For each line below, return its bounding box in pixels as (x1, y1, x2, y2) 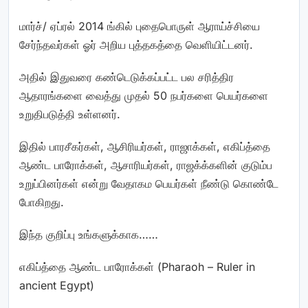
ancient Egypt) (19, 278, 94, 292)
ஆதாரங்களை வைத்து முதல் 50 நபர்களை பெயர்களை (19, 89, 268, 102)
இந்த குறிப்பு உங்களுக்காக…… (19, 228, 158, 241)
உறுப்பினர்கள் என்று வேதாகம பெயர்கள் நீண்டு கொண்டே (19, 177, 278, 190)
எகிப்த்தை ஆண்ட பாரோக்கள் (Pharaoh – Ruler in (19, 260, 255, 274)
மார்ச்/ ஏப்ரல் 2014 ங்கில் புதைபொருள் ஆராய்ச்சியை (19, 19, 260, 33)
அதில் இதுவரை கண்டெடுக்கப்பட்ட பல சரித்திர (19, 70, 234, 84)
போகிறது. (19, 195, 64, 209)
